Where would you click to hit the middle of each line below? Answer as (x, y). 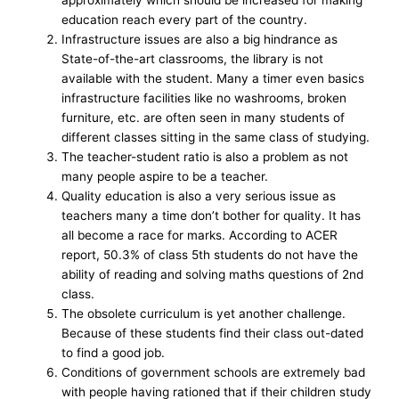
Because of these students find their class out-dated (213, 333)
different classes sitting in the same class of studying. (216, 137)
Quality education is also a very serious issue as (199, 195)
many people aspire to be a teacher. (165, 176)
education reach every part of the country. (185, 19)
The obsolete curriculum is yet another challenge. (204, 313)
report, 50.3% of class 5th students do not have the (210, 254)
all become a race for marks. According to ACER (200, 235)
